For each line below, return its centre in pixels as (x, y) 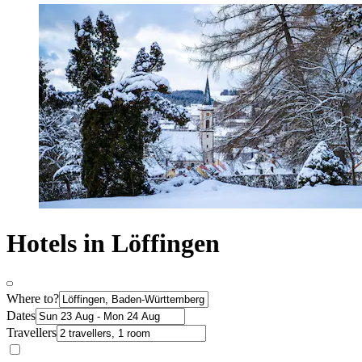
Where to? (33, 298)
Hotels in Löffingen (113, 244)
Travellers (32, 332)
